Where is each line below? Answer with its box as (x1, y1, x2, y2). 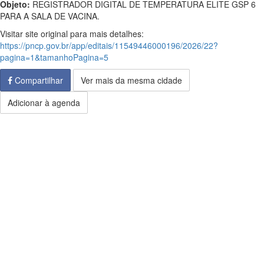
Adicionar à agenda (8, 97, 80, 108)
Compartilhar (12, 74, 63, 86)
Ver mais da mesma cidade (81, 74, 182, 86)
